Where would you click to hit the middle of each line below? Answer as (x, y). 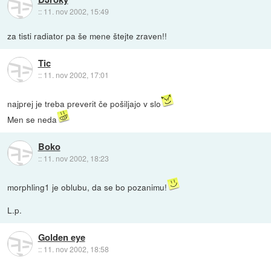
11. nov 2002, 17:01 (76, 75)
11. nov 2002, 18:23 (76, 158)
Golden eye (61, 237)
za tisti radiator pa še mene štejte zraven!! (87, 36)
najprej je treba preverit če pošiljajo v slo (84, 104)
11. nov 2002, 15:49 (76, 11)
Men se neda (32, 119)
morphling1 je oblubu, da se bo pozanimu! (87, 187)
